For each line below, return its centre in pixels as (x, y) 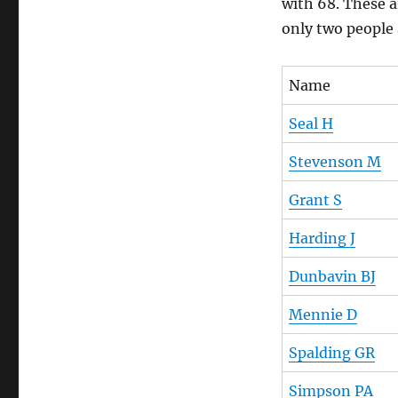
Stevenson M (334, 162)
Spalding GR (331, 353)
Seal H (310, 124)
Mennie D (322, 315)
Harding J (322, 239)
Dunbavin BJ (332, 277)
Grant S (315, 200)
